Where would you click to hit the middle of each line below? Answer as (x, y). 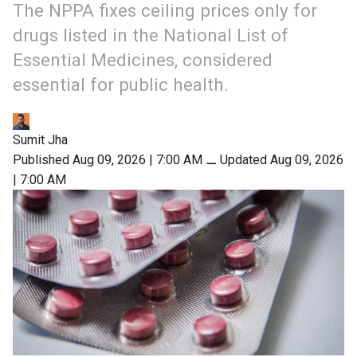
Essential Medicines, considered (143, 60)
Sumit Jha (40, 139)
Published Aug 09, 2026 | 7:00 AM (108, 159)
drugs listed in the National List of (151, 35)
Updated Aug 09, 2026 (282, 159)
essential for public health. (121, 85)
